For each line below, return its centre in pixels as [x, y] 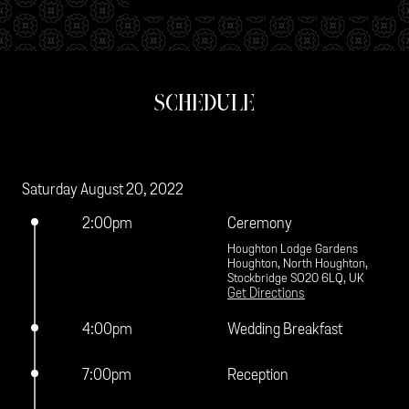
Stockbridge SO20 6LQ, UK [296, 278]
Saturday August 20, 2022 [103, 189]
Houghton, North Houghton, [298, 263]
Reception [258, 374]
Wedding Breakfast [285, 329]
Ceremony [260, 223]
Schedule [204, 102]
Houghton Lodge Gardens [293, 248]
